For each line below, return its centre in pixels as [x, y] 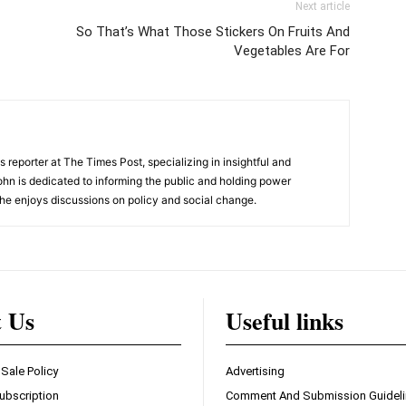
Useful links [285, 321]
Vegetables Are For [292, 51]
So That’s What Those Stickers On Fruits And [213, 32]
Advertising [255, 372]
